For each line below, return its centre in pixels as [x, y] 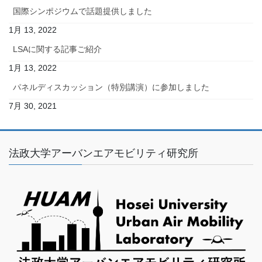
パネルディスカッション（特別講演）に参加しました [111, 87]
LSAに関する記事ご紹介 [57, 49]
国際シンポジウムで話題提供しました [82, 11]
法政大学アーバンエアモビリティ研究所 [104, 153]
